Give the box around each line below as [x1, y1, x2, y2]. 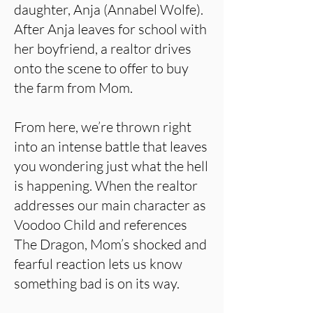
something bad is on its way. [14, 275, 180, 292]
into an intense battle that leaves [14, 138, 208, 155]
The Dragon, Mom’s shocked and [14, 235, 207, 253]
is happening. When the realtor [14, 177, 198, 194]
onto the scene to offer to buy [14, 59, 189, 77]
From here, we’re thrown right [14, 118, 191, 136]
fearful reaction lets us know [14, 255, 182, 272]
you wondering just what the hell [14, 157, 208, 175]
